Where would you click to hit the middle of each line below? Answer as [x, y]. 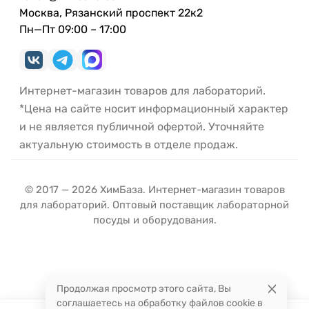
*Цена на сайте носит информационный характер [154, 108]
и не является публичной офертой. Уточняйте [142, 126]
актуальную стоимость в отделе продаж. [129, 144]
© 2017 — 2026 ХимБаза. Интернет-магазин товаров [154, 189]
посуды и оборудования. [154, 220]
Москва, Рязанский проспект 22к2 [111, 12]
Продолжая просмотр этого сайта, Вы [144, 289]
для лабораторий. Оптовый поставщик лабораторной [154, 205]
